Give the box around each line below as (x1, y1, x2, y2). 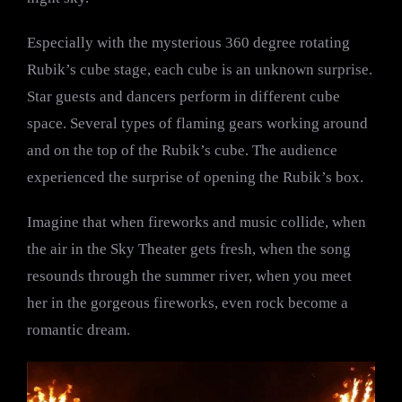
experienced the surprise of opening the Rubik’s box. (27, 168, 363, 186)
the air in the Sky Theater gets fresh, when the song (27, 240, 351, 258)
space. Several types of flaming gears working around (27, 114, 368, 132)
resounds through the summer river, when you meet (27, 267, 352, 284)
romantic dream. (27, 320, 130, 338)
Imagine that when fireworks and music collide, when (27, 213, 366, 231)
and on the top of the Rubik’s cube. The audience (27, 141, 337, 159)
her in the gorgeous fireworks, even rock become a (27, 293, 348, 311)
